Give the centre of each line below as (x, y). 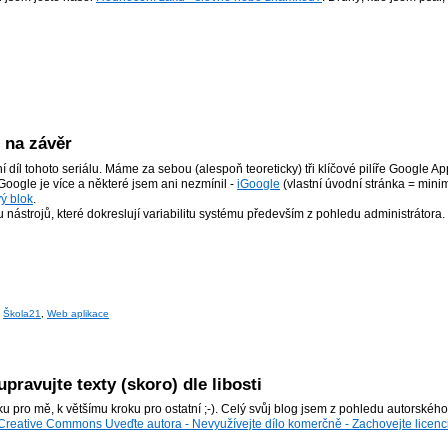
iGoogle (258, 184)
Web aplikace (78, 314)
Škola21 (22, 314)
